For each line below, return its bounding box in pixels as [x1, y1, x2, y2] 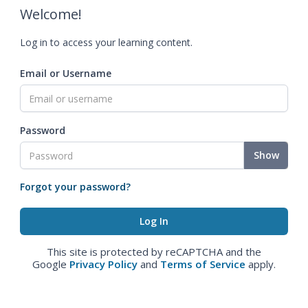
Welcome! [20, 5, 82, 23]
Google [32, 257, 69, 271]
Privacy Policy [69, 257, 137, 271]
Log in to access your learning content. [20, 36, 192, 49]
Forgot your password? [20, 180, 131, 193]
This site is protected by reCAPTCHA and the [47, 245, 261, 258]
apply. [245, 257, 276, 271]
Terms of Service [160, 257, 245, 271]
